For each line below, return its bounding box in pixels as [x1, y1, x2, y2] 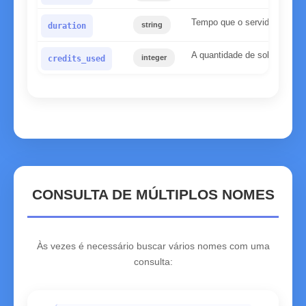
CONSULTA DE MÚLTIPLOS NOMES [31, 186, 275, 202]
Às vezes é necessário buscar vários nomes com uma [36, 240, 270, 251]
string [141, 20, 163, 29]
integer [141, 53, 167, 61]
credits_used [48, 54, 105, 64]
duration [48, 21, 86, 31]
